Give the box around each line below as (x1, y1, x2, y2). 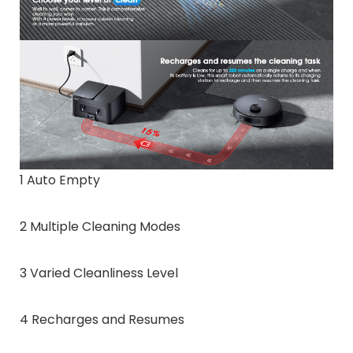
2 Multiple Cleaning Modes (19, 217, 180, 236)
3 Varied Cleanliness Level (19, 263, 178, 282)
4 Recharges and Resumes (19, 310, 184, 329)
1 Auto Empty (19, 170, 100, 189)
